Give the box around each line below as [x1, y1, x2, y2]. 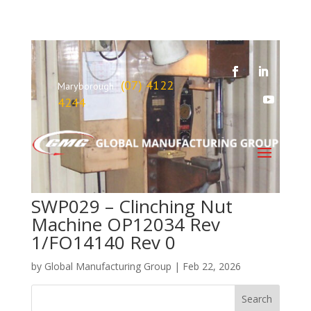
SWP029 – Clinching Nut [31, 194, 233, 219]
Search [242, 292, 273, 306]
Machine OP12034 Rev [31, 212, 220, 237]
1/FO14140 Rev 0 [31, 230, 176, 255]
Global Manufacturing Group [44, 260, 171, 274]
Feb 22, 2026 [182, 260, 241, 274]
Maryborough [57, 80, 114, 92]
